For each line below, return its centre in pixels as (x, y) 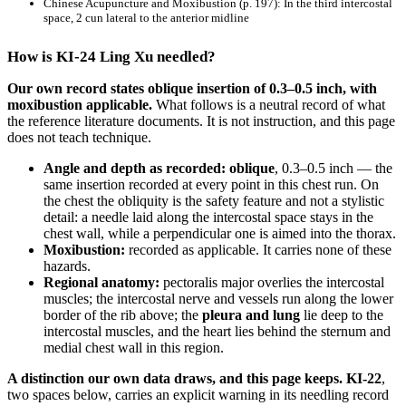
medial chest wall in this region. (134, 347)
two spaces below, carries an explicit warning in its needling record (198, 394)
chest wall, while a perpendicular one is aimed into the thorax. (220, 233)
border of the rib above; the (123, 314)
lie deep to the (342, 314)
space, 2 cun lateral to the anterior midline (146, 17)
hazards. (67, 266)
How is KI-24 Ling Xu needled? (111, 56)
